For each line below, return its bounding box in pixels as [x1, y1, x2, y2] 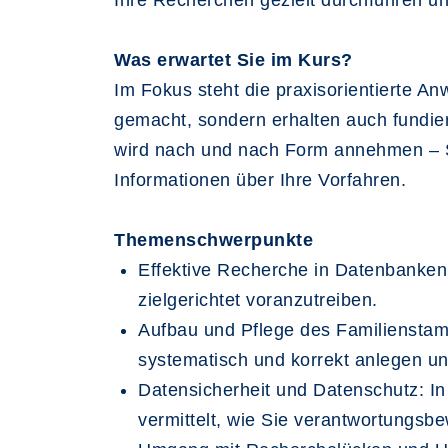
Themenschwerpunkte [114, 230, 313, 250]
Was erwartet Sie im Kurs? [114, 50, 353, 70]
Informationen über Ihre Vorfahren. [114, 170, 406, 190]
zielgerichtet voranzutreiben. [138, 290, 378, 310]
